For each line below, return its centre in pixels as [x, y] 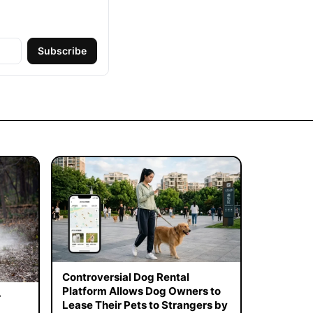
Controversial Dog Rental [125, 277]
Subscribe [62, 50]
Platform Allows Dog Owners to [141, 291]
